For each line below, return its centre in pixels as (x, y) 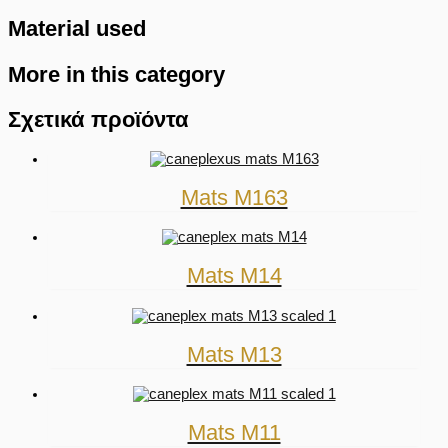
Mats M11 (234, 433)
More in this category (116, 74)
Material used (77, 28)
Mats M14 (234, 276)
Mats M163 (234, 198)
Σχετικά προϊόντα (98, 119)
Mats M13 (234, 354)
